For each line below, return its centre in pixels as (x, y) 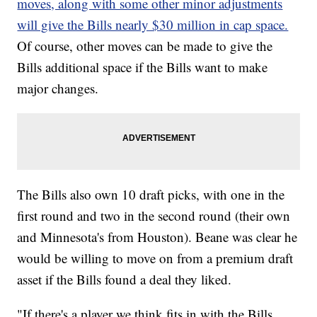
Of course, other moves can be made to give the (145, 46)
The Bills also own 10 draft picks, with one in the (151, 195)
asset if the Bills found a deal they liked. (125, 279)
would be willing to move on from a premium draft (155, 258)
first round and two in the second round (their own (154, 216)
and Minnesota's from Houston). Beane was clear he (157, 237)
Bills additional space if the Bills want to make (143, 67)
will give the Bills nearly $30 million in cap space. (153, 25)
